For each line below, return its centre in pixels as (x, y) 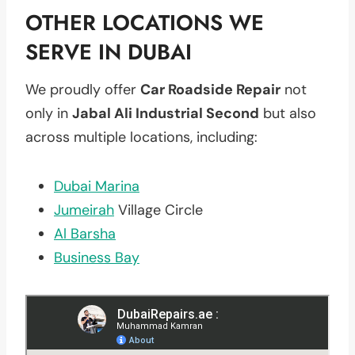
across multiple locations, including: (141, 137)
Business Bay (97, 257)
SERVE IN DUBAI (109, 52)
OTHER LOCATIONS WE (145, 23)
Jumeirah (84, 210)
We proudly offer (83, 89)
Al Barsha (85, 233)
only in (49, 113)
